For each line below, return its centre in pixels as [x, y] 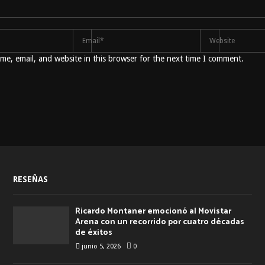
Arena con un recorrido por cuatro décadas [159, 222]
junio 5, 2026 [101, 247]
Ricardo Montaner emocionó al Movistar [153, 212]
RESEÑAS [30, 180]
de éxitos [93, 233]
